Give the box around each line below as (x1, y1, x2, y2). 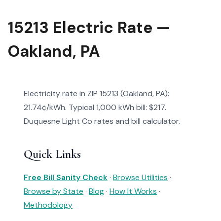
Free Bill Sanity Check (24, 172, 108, 183)
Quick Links (24, 147, 81, 161)
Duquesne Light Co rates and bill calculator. (24, 116, 180, 126)
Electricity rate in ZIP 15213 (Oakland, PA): (24, 88, 169, 99)
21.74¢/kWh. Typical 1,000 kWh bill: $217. (24, 102, 166, 112)
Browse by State (24, 186, 83, 196)
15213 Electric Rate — (8, 17, 171, 38)
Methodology (24, 200, 73, 210)
